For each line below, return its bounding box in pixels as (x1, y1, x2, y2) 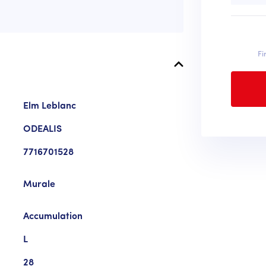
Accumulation (23, 211, 83, 221)
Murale (23, 179, 55, 189)
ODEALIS (23, 124, 62, 134)
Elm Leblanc (23, 101, 76, 111)
